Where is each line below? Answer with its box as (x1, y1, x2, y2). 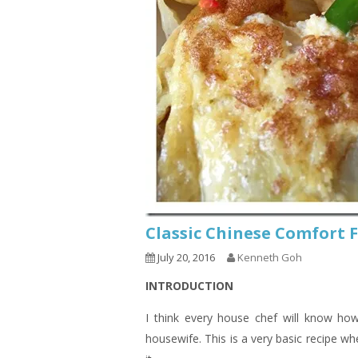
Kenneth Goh (237, 250, 302, 265)
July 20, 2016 (155, 250, 215, 265)
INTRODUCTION (145, 278, 233, 293)
